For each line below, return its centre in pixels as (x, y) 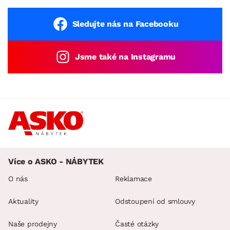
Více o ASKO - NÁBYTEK (56, 161)
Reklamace (133, 178)
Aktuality (23, 201)
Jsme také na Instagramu (125, 56)
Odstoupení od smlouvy (155, 201)
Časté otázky (137, 224)
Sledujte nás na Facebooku (125, 24)
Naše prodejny (33, 224)
